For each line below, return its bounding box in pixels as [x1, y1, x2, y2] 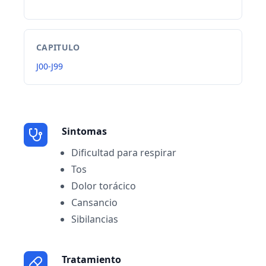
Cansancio [71, 196, 118, 209]
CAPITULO [36, 42, 80, 53]
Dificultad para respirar [71, 146, 176, 159]
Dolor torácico [71, 179, 136, 192]
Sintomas [62, 125, 107, 138]
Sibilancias [71, 213, 118, 226]
